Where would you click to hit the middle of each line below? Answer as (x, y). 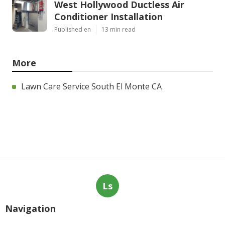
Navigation (30, 208)
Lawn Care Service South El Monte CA (91, 86)
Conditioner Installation (108, 16)
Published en (73, 29)
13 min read (119, 29)
